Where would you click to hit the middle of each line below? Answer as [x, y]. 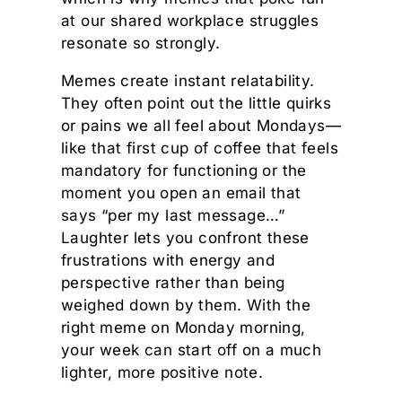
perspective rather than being [173, 282]
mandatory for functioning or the [184, 170]
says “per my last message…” [173, 215]
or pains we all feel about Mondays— [201, 125]
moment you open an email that [181, 192]
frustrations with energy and [168, 260]
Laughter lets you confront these [185, 237]
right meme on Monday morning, [184, 327]
